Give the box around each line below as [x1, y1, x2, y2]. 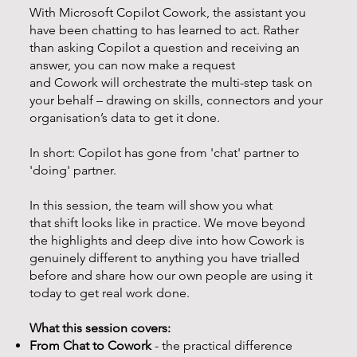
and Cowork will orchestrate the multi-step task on [29, 74, 312, 90]
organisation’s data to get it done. [29, 109, 220, 125]
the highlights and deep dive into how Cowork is [29, 232, 304, 248]
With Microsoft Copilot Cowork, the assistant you [29, 4, 306, 20]
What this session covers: [29, 320, 171, 335]
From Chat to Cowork [29, 337, 151, 353]
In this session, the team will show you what [29, 197, 273, 213]
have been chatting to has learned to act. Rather [29, 22, 299, 37]
